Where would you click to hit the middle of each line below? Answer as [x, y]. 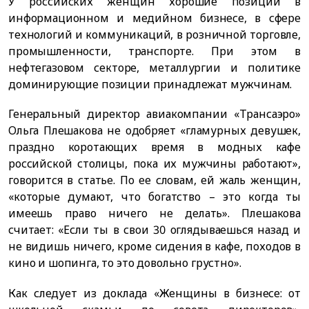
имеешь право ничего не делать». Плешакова [154, 213]
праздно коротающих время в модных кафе [154, 147]
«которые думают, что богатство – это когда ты [154, 197]
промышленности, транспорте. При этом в [154, 51]
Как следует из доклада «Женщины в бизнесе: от [154, 293]
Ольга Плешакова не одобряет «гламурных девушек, [154, 131]
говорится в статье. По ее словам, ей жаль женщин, [154, 180]
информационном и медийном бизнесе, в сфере [154, 18]
